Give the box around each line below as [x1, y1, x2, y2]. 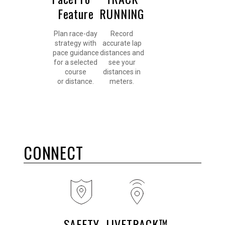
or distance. [57, 77, 94, 86]
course [65, 68, 87, 76]
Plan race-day [54, 30, 98, 38]
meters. [109, 77, 135, 86]
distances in [103, 68, 141, 76]
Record [110, 30, 134, 38]
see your [108, 58, 136, 67]
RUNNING [99, 5, 144, 23]
